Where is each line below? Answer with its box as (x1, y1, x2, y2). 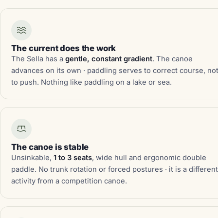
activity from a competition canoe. (11, 177, 127, 186)
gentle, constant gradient (65, 54, 153, 63)
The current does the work (11, 43, 116, 53)
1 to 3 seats (54, 153, 92, 163)
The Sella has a (11, 54, 66, 63)
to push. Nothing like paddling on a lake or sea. (11, 77, 172, 87)
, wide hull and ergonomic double (92, 153, 207, 163)
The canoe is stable (11, 142, 89, 152)
